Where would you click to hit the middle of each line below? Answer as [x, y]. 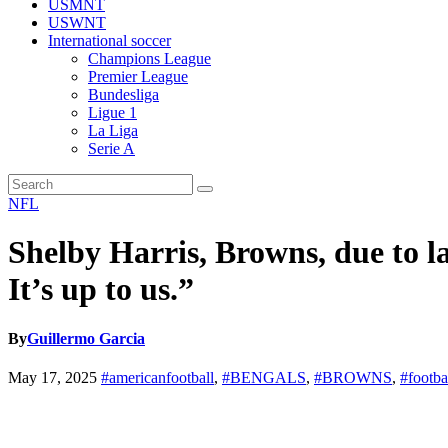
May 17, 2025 [52, 378]
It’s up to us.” [101, 289]
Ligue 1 [112, 112]
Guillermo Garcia [86, 338]
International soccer [109, 40]
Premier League [138, 76]
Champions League [149, 58]
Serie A [111, 148]
